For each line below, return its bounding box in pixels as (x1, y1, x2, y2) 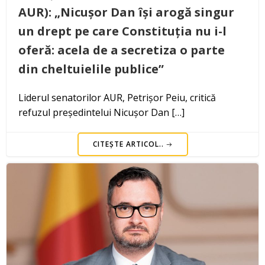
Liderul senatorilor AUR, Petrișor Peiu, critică (18, 91, 216, 104)
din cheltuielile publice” (18, 60, 164, 77)
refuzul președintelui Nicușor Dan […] (18, 105, 185, 119)
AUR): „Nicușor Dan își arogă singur (18, 4, 234, 20)
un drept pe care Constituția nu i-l (18, 22, 227, 39)
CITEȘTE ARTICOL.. (92, 138, 164, 149)
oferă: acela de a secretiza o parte (18, 41, 225, 58)
